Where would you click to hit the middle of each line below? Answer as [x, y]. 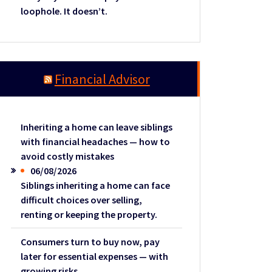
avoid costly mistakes [68, 156]
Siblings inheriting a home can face [96, 185]
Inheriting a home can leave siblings [97, 127]
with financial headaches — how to [96, 142]
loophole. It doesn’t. [64, 11]
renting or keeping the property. [89, 215]
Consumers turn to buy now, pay [90, 242]
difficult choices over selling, [82, 200]
